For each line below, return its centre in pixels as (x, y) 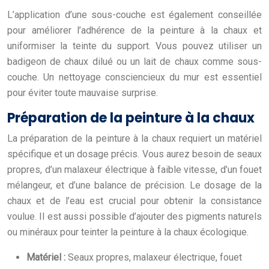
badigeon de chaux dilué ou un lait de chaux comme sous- (134, 61)
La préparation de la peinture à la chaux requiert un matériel (134, 138)
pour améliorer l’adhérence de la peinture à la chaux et (134, 30)
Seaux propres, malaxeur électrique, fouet (155, 257)
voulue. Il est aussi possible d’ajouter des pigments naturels (134, 216)
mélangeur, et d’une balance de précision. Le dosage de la (134, 185)
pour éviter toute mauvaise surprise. (83, 92)
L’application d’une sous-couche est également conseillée (134, 14)
